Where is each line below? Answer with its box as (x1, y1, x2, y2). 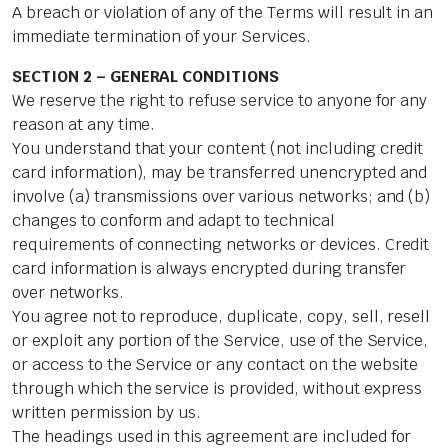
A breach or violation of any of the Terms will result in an (12, 2, 434, 24)
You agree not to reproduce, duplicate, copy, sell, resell (12, 306, 431, 328)
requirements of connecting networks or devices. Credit (12, 234, 430, 256)
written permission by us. (12, 402, 202, 424)
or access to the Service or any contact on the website (12, 354, 419, 376)
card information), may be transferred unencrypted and (12, 162, 428, 184)
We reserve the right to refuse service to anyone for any (12, 90, 428, 112)
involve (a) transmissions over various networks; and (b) (12, 186, 431, 208)
